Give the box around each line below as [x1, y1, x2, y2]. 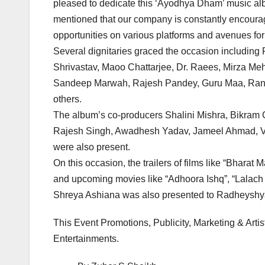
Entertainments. [53, 234, 119, 244]
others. [53, 94, 82, 105]
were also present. [53, 142, 130, 153]
